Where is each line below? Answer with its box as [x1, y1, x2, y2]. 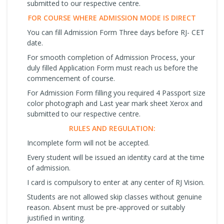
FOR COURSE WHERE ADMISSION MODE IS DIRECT [28, 12, 196, 22]
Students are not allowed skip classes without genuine [27, 191, 202, 201]
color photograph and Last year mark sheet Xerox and [27, 98, 202, 108]
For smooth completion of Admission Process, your [27, 52, 195, 62]
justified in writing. [27, 212, 85, 222]
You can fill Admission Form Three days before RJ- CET [27, 27, 204, 37]
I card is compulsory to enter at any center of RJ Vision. [27, 177, 204, 187]
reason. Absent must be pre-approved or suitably [27, 202, 185, 212]
